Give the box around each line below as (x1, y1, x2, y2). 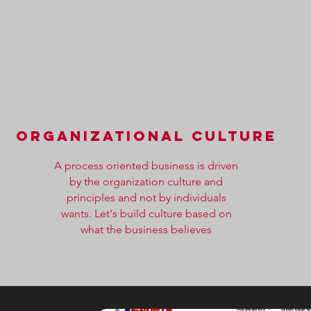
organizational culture (15, 127, 277, 144)
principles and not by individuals (66, 191, 226, 204)
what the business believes (81, 223, 212, 236)
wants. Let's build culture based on (60, 207, 232, 220)
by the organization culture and (69, 175, 224, 188)
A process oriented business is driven (54, 159, 239, 172)
